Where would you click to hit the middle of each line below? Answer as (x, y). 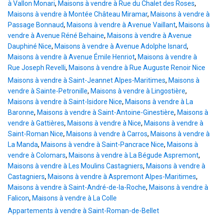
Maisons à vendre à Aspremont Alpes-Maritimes (122, 177)
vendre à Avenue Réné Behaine (56, 36)
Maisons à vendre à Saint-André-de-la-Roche (77, 188)
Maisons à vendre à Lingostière (138, 91)
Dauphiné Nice (30, 46)
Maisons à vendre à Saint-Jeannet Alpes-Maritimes (87, 81)
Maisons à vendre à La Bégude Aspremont (134, 155)
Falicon (18, 198)
